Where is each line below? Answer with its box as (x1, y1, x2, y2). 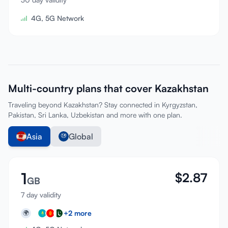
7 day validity (21, 190, 61, 199)
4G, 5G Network (31, 14, 84, 22)
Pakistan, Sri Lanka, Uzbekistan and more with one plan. (8, 110, 182, 119)
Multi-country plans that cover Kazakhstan (8, 82, 209, 95)
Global (69, 131, 93, 141)
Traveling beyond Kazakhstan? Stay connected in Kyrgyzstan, (8, 100, 197, 109)
